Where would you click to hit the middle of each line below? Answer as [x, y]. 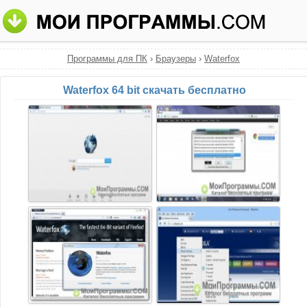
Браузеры [176, 59]
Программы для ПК [107, 59]
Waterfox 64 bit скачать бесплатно [154, 90]
